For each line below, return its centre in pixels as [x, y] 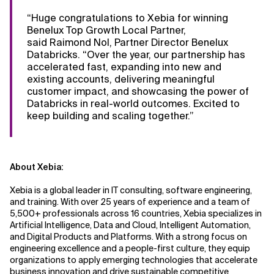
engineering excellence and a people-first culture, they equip [130, 248]
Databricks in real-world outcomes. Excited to [133, 104]
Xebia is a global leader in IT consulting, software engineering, [131, 190]
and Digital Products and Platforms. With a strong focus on [128, 237]
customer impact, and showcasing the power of [138, 91]
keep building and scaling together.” [112, 116]
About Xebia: [39, 167]
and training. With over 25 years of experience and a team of [130, 202]
